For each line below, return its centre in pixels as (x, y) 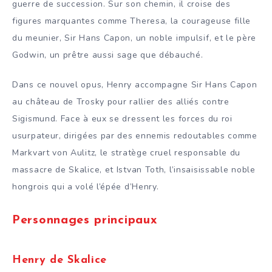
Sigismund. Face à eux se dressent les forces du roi (122, 118)
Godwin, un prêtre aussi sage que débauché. (108, 55)
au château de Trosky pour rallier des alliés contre (121, 101)
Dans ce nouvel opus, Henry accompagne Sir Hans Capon (135, 84)
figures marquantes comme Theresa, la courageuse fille (132, 21)
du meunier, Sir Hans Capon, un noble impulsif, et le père (134, 38)
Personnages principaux (85, 220)
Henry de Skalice (60, 260)
